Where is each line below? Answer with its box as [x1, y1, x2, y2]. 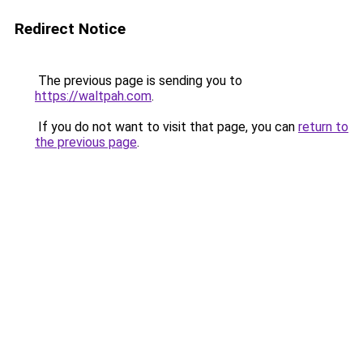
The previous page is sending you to [35, 73, 242, 88]
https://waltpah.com [35, 88, 152, 104]
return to [298, 119, 348, 135]
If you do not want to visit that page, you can [35, 119, 298, 135]
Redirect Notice [15, 19, 126, 38]
